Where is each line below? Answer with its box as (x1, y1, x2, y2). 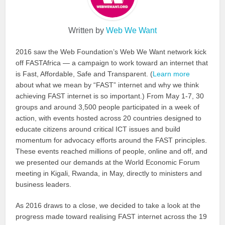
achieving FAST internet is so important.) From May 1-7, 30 (16, 91, 204, 100)
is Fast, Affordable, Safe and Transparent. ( (16, 69, 153, 78)
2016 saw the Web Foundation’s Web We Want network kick (16, 47, 207, 56)
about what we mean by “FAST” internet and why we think (16, 80, 199, 89)
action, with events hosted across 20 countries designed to (16, 114, 202, 122)
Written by (68, 26, 106, 35)
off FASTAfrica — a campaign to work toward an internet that (16, 58, 208, 67)
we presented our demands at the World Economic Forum (16, 158, 200, 166)
